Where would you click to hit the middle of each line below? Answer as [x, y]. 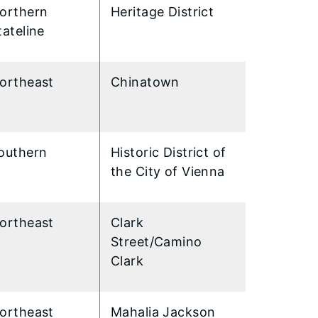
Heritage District [163, 11]
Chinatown [147, 82]
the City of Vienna [168, 171]
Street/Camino [157, 241]
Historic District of [169, 152]
